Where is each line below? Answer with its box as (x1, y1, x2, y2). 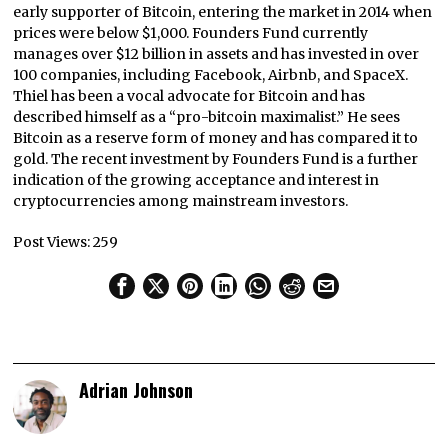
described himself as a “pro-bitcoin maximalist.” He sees (13, 108, 401, 127)
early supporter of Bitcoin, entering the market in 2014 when (13, 3, 433, 22)
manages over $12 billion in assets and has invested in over (13, 45, 420, 64)
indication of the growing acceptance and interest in (13, 171, 380, 190)
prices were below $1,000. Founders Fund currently (13, 24, 369, 43)
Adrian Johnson (79, 376, 194, 404)
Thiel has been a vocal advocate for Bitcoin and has (13, 87, 366, 106)
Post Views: (13, 233, 91, 252)
